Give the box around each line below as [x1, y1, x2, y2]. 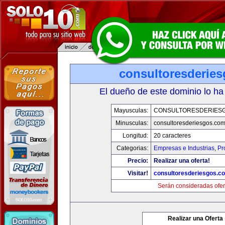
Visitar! [127, 170, 148, 177]
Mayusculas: [114, 107, 148, 114]
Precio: [127, 157, 148, 164]
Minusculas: [115, 120, 148, 127]
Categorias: [116, 145, 148, 152]
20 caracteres [153, 132, 191, 139]
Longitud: [122, 132, 148, 139]
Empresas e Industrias [153, 145, 214, 152]
